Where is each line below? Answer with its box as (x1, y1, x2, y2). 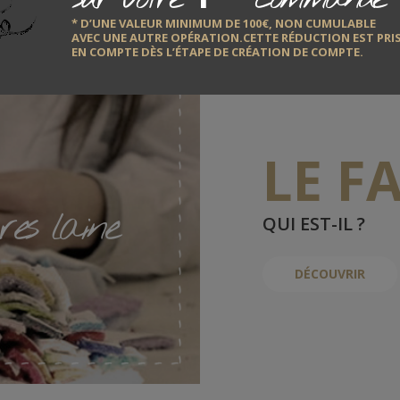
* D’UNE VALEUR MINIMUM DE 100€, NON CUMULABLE (71, 14, 376, 31)
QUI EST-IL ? (262, 212, 365, 236)
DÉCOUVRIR (295, 265, 365, 282)
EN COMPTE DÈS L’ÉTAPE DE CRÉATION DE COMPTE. (71, 43, 363, 60)
